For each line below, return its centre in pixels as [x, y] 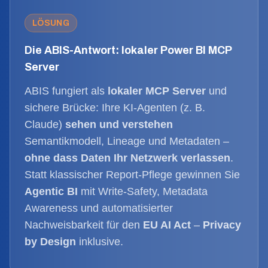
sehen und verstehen [119, 124]
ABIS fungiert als [66, 91]
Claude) [45, 124]
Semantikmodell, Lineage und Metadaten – [127, 141]
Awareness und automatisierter [99, 208]
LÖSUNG [51, 23]
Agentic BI [51, 191]
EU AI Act [167, 225]
